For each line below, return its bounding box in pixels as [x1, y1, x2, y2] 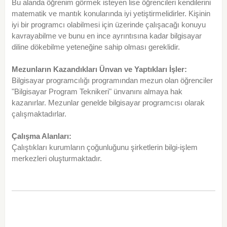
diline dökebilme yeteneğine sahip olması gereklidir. [11, 43, 180, 52]
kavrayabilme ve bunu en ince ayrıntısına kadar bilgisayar [11, 31, 202, 41]
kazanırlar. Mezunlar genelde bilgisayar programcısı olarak [11, 98, 205, 107]
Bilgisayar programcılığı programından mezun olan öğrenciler [11, 76, 213, 85]
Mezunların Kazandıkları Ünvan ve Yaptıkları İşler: [11, 65, 189, 74]
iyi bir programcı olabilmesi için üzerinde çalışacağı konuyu [11, 20, 206, 29]
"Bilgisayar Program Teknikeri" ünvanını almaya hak [11, 87, 182, 96]
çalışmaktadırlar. [11, 109, 66, 119]
